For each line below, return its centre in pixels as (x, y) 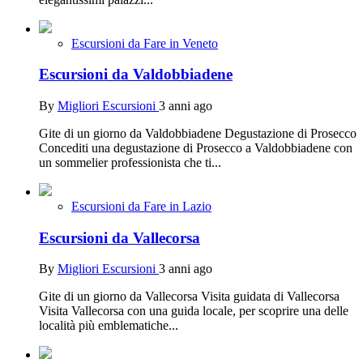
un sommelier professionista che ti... (130, 163)
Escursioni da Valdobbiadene (136, 75)
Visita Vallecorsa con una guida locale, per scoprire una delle (194, 311)
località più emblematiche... (109, 326)
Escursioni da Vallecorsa (120, 237)
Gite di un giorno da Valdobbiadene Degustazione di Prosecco (198, 134)
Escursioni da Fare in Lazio (141, 207)
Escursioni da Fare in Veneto (145, 43)
